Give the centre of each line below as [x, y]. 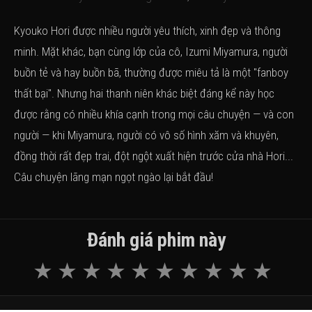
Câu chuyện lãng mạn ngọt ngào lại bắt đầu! [114, 177]
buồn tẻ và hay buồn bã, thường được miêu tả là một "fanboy [151, 72]
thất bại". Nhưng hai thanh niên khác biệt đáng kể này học [144, 93]
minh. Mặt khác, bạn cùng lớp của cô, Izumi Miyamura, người [151, 52]
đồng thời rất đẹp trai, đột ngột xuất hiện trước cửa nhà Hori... [154, 156]
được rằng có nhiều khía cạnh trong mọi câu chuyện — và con [154, 114]
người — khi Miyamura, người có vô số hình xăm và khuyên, [146, 135]
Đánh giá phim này [156, 240]
